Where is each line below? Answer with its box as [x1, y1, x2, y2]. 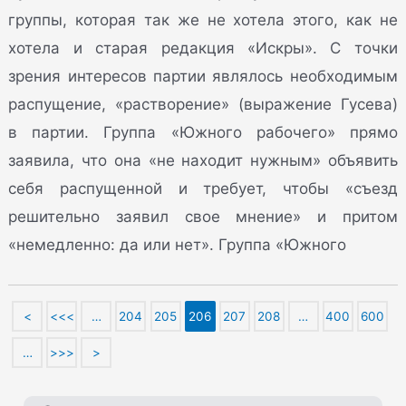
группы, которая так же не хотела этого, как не [8, 11, 398, 30]
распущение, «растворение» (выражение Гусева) [8, 95, 398, 114]
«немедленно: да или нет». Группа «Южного [8, 236, 347, 255]
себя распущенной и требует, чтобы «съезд [8, 179, 398, 198]
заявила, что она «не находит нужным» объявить [8, 151, 398, 170]
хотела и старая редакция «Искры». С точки [8, 39, 398, 58]
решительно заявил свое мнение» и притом [8, 208, 398, 227]
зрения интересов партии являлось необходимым [8, 67, 398, 86]
